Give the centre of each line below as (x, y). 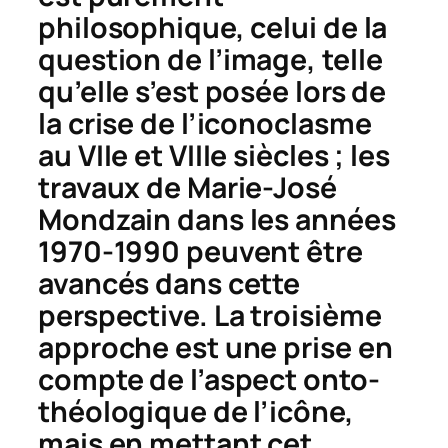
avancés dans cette (169, 283)
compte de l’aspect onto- (209, 379)
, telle (345, 59)
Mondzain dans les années (217, 219)
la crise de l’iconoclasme (205, 123)
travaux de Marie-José (187, 187)
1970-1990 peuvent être (200, 251)
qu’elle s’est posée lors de (212, 91)
